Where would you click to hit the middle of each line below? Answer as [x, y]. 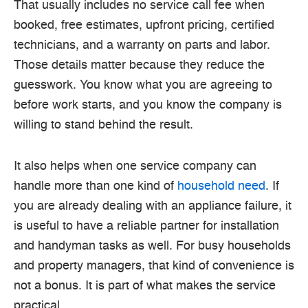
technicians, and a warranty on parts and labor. [142, 45]
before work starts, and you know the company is [148, 105]
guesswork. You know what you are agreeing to [143, 85]
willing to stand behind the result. [103, 125]
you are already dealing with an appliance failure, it [153, 207]
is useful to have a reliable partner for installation [146, 227]
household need [221, 187]
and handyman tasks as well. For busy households [152, 246]
